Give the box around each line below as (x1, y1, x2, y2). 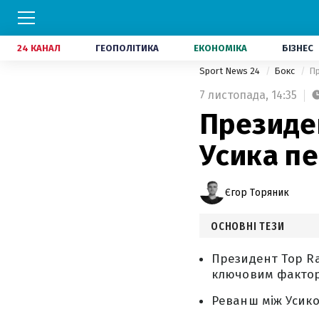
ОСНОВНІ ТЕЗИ (211, 219, 285, 233)
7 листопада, (199, 88, 268, 102)
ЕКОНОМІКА (194, 43, 247, 53)
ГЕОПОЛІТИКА (95, 43, 159, 53)
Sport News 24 (199, 66, 262, 76)
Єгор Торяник (225, 186, 289, 199)
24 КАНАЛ (17, 43, 61, 53)
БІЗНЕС (282, 43, 313, 53)
